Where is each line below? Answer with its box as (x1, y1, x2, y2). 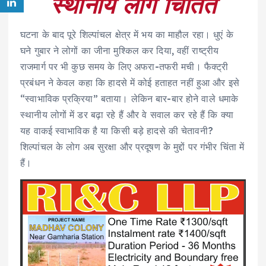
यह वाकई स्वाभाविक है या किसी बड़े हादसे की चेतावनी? (20, 125, 213, 137)
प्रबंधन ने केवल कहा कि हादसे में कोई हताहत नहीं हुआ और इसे (20, 77, 239, 89)
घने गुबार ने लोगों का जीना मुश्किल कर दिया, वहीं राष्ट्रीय (20, 45, 219, 57)
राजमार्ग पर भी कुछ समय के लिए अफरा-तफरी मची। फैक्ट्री (20, 61, 229, 73)
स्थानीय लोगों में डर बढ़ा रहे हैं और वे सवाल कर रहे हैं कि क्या (20, 109, 233, 121)
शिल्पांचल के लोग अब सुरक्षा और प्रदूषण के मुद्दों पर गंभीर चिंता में (20, 141, 245, 153)
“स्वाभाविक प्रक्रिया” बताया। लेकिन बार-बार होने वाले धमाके (20, 93, 239, 105)
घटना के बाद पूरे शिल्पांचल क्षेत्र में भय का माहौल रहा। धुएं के (20, 28, 233, 41)
